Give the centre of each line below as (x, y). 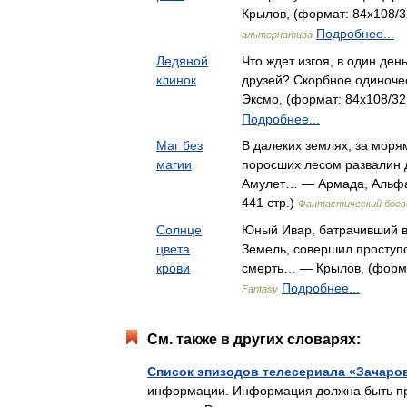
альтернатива (277, 35)
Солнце (179, 230)
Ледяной (182, 61)
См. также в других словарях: (254, 339)
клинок (176, 80)
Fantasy (260, 289)
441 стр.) (270, 203)
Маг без (179, 145)
